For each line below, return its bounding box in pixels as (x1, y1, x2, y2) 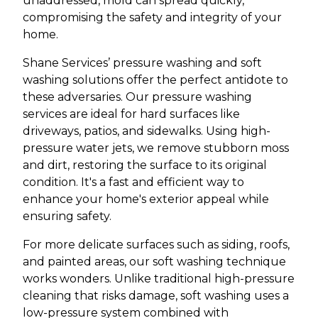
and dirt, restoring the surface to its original (23, 158, 267, 172)
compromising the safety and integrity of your (23, 10, 282, 24)
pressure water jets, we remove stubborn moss (23, 141, 289, 155)
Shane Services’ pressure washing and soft (23, 55, 262, 70)
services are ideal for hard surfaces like (23, 106, 240, 121)
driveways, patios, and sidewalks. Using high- (23, 124, 270, 138)
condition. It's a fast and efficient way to (23, 175, 244, 189)
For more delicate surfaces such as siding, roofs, (23, 237, 290, 251)
